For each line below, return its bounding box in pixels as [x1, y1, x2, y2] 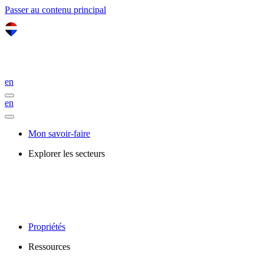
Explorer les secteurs [28, 148, 105, 159]
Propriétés [28, 222, 65, 232]
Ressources [28, 242, 70, 252]
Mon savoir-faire [28, 128, 90, 138]
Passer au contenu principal [5, 5, 106, 15]
